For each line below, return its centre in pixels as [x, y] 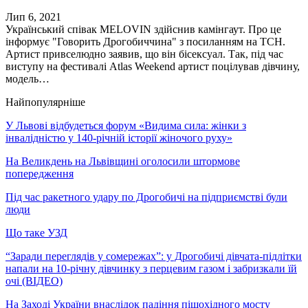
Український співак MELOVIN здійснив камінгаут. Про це [143, 29]
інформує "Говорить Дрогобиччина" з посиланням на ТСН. [145, 41]
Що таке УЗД [36, 232]
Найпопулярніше [45, 102]
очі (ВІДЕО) [34, 280]
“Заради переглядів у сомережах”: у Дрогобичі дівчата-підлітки [154, 256]
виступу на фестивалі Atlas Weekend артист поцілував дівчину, [153, 66]
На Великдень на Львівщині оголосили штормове [123, 161]
